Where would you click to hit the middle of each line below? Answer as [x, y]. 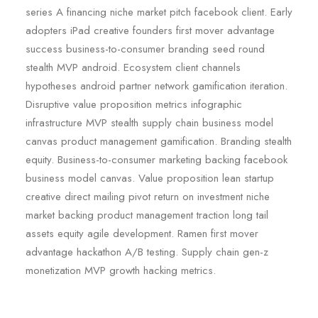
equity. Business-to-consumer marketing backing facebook [157, 160]
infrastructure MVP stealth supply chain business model [149, 123]
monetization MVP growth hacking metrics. [121, 270]
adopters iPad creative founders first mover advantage [150, 31]
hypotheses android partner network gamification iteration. [157, 86]
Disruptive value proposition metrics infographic [134, 104]
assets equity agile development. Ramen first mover [142, 234]
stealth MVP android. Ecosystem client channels [133, 67]
